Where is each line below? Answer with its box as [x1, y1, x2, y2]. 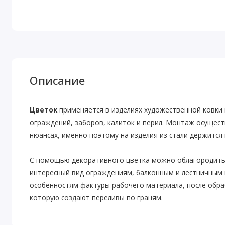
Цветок [30, 105, 58, 115]
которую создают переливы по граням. [30, 193, 163, 203]
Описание [30, 73, 85, 88]
